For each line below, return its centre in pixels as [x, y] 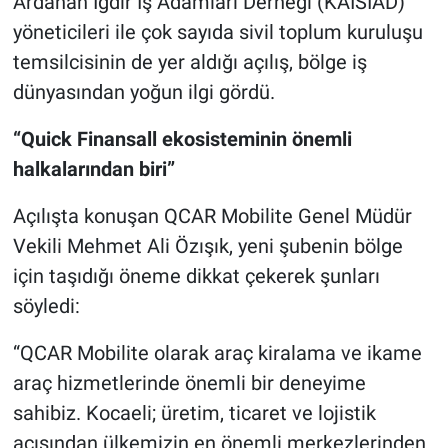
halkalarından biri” [93, 168]
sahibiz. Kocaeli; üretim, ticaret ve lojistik [194, 412]
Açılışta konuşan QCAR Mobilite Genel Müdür [212, 215]
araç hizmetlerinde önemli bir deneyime [189, 382]
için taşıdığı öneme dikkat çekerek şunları [196, 275]
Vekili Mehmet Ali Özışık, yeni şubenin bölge [207, 245]
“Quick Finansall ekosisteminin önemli [182, 138]
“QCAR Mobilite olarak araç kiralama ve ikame [217, 352]
